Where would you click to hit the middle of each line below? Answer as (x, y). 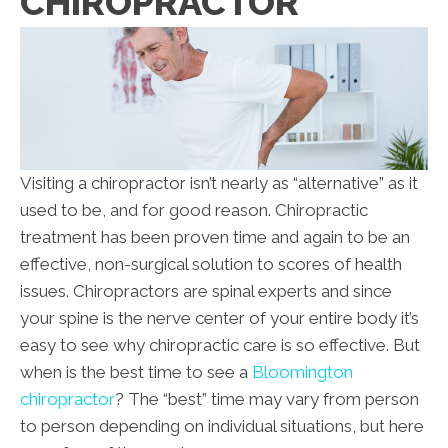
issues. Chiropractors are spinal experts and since (206, 290)
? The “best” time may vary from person (267, 398)
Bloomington (302, 371)
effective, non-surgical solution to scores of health (211, 263)
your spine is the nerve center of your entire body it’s (219, 317)
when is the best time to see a (136, 371)
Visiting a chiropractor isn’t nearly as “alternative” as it (219, 182)
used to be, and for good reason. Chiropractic (194, 209)
